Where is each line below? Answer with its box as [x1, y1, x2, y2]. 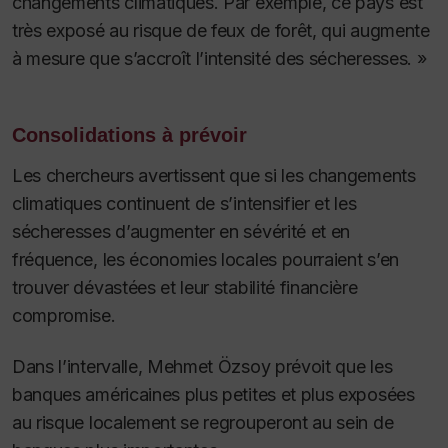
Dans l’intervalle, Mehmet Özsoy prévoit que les [12, 355, 393, 377]
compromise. [12, 305, 116, 327]
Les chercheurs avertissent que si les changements [12, 165, 416, 187]
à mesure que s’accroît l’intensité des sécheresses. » [12, 48, 427, 70]
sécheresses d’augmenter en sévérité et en [12, 221, 351, 243]
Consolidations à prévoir [12, 124, 247, 147]
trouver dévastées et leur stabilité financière [12, 277, 358, 299]
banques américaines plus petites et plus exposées [12, 383, 415, 405]
